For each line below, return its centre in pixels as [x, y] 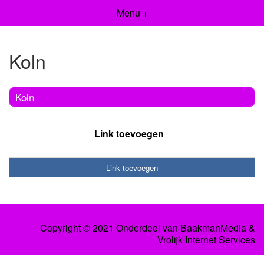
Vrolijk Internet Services [206, 240]
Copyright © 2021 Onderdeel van [110, 228]
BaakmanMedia [213, 228]
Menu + [132, 13]
